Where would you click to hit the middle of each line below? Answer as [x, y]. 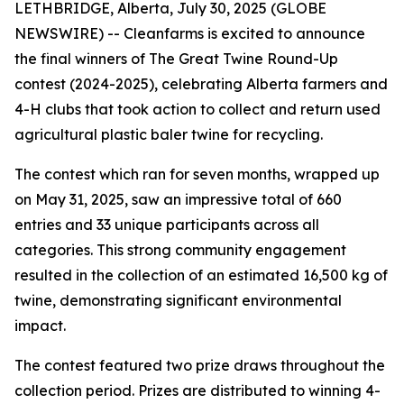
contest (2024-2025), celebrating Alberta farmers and [201, 84]
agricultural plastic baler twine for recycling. [169, 134]
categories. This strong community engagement [180, 250]
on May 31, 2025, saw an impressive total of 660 [178, 199]
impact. [40, 326]
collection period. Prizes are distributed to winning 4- [197, 390]
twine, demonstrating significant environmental [178, 300]
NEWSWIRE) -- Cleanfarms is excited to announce [190, 33]
